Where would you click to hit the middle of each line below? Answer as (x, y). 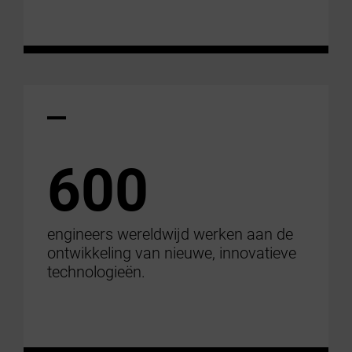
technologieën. (96, 271)
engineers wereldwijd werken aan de (170, 234)
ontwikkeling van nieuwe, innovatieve (171, 253)
